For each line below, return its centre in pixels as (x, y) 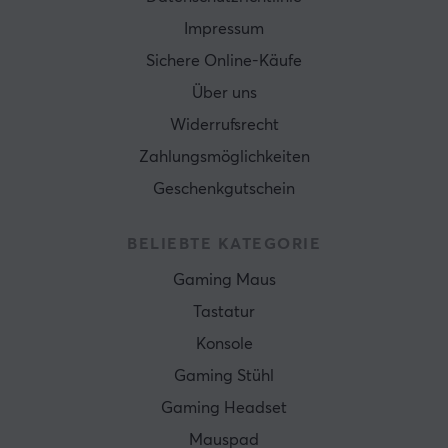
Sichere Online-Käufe (224, 60)
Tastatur (224, 311)
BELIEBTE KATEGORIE (224, 243)
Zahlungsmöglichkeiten (224, 156)
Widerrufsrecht (224, 124)
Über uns (224, 92)
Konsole (224, 343)
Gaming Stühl (224, 375)
